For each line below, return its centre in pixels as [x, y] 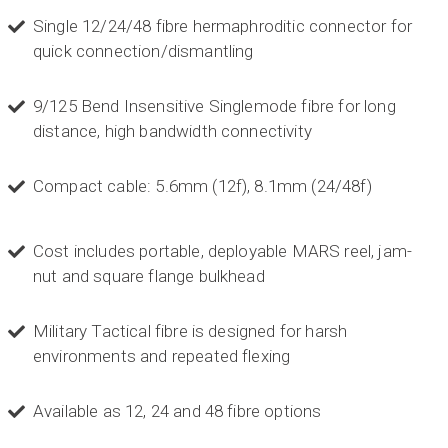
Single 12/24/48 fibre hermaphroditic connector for [223, 26]
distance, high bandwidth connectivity [172, 131]
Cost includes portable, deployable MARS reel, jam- [223, 251]
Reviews [157, 395]
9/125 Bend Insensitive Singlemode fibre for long [214, 106]
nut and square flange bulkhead [149, 276]
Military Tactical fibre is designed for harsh [190, 331]
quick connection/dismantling [143, 51]
